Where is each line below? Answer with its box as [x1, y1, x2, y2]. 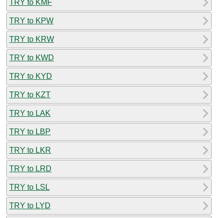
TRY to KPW [9, 16, 54, 25]
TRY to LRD [9, 164, 52, 173]
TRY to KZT [9, 90, 51, 99]
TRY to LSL [9, 182, 50, 191]
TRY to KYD [9, 72, 52, 80]
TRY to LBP [9, 127, 51, 136]
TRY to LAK [9, 109, 51, 117]
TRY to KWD [9, 53, 54, 62]
